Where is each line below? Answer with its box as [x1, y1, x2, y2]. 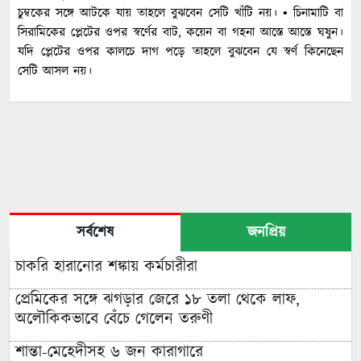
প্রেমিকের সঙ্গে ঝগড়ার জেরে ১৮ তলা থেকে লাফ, [15, 288, 300, 311]
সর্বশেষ [77, 222, 114, 243]
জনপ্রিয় [247, 222, 285, 243]
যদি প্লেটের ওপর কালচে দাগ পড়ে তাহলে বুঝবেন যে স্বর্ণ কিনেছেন [18, 42, 343, 61]
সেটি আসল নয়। [18, 61, 92, 81]
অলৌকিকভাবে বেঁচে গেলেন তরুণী [15, 307, 213, 330]
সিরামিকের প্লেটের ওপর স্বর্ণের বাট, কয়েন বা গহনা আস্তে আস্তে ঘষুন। [18, 23, 343, 42]
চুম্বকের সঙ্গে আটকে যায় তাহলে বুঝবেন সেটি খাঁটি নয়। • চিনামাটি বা [18, 3, 343, 23]
